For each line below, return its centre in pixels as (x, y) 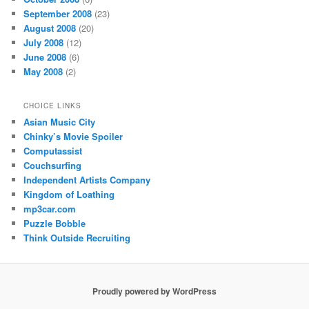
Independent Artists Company (87, 179)
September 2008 (58, 13)
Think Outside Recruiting (77, 237)
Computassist (53, 150)
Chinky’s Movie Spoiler (73, 136)
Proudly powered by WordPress (154, 291)
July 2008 (44, 42)
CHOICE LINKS (53, 105)
